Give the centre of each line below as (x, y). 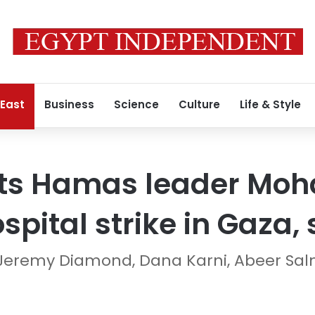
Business (69, 104)
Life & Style (270, 104)
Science (136, 104)
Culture (199, 104)
